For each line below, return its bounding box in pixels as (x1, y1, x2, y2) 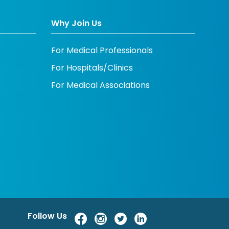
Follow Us (27, 210, 67, 222)
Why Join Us (51, 17, 102, 30)
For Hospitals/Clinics (51, 62, 133, 74)
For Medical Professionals (51, 44, 153, 57)
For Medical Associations (51, 79, 150, 91)
